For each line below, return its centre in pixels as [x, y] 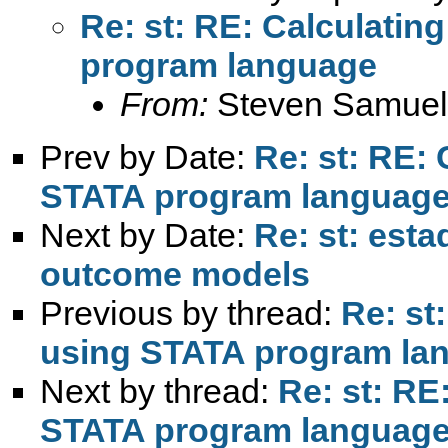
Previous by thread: [190, 312]
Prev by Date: [147, 156]
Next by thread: [159, 390]
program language [228, 64]
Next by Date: [147, 234]
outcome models [175, 273]
